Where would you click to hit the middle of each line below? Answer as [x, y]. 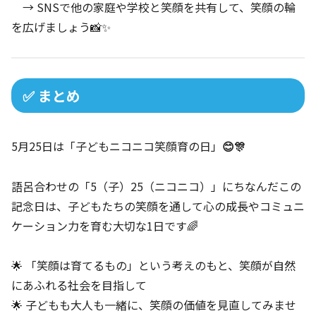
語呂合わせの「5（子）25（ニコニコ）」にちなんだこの [156, 186]
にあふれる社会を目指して [79, 285]
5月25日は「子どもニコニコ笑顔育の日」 [117, 146]
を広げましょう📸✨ [61, 26]
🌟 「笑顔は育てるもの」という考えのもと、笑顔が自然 [153, 266]
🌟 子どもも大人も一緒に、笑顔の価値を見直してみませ [154, 305]
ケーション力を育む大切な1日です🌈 [105, 225]
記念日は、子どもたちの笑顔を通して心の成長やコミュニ [158, 206]
